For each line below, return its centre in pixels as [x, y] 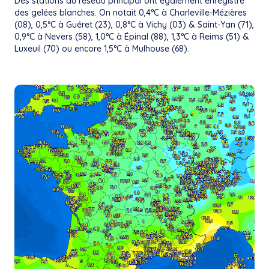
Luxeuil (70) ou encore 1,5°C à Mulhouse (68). [102, 48]
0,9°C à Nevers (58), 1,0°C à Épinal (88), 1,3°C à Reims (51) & [132, 36]
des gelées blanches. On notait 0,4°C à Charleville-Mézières [131, 12]
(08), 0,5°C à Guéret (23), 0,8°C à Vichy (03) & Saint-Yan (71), [134, 24]
